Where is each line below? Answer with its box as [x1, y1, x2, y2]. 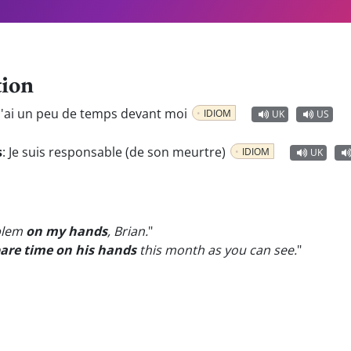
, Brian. [107, 223, 148, 240]
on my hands [26, 223, 107, 240]
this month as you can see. [136, 241, 297, 259]
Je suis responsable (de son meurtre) [9, 143, 229, 161]
